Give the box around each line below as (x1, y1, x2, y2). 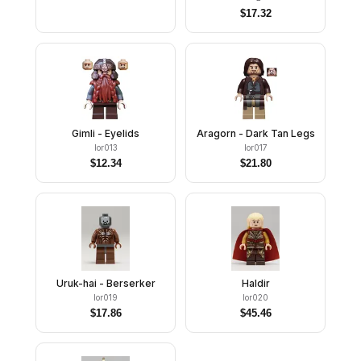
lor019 (93, 293, 118, 302)
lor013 (93, 143, 118, 152)
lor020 (243, 293, 268, 302)
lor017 (243, 143, 268, 152)
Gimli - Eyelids (72, 127, 139, 139)
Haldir (241, 277, 270, 289)
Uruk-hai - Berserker (56, 277, 156, 289)
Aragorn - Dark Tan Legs (196, 127, 315, 139)
